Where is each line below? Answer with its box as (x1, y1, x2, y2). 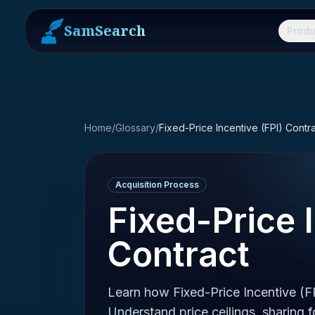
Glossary (115, 122, 155, 134)
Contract (108, 233, 250, 275)
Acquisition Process (115, 179, 199, 190)
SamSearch (64, 21, 146, 40)
